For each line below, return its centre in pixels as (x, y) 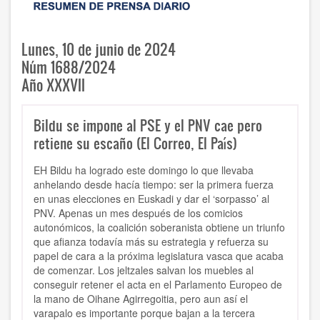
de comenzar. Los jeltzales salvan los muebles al (144, 270)
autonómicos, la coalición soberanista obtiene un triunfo (159, 227)
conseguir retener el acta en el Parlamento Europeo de (158, 285)
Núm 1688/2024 (69, 67)
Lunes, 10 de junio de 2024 (99, 49)
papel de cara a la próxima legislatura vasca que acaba (159, 256)
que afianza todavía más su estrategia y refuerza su (151, 242)
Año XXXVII (53, 85)
